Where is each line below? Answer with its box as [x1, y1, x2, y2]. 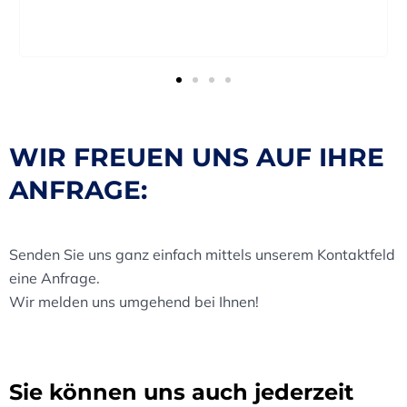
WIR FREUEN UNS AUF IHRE [9, 141, 384, 173]
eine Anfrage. [9, 268, 100, 287]
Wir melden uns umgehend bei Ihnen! [9, 292, 259, 311]
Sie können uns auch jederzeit [9, 378, 353, 405]
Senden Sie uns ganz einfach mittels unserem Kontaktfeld [9, 244, 395, 263]
